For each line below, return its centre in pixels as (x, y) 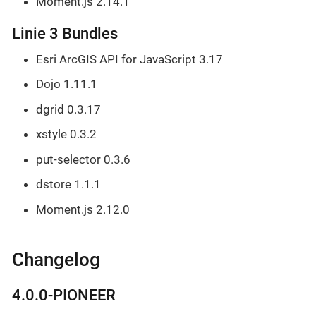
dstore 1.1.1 (68, 184)
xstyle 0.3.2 (66, 134)
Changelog (56, 259)
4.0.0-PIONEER (64, 295)
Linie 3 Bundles (65, 33)
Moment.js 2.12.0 (83, 209)
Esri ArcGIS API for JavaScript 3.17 (129, 59)
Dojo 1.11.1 (67, 84)
